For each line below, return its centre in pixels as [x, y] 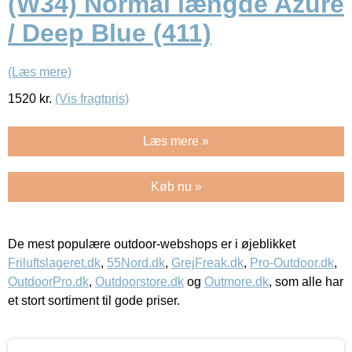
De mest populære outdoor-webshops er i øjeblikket [152, 244]
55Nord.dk [136, 262]
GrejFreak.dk [207, 262]
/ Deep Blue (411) [110, 33]
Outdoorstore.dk [139, 281]
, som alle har [306, 281]
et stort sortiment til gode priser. [94, 300]
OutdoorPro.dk [48, 281]
